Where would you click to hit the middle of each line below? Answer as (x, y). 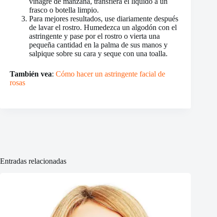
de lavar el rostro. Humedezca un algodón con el (103, 28)
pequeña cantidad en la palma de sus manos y (98, 45)
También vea (31, 74)
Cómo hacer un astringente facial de (110, 74)
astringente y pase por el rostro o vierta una (94, 36)
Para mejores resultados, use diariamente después (104, 19)
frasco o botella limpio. (64, 10)
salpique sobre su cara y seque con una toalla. (98, 54)
